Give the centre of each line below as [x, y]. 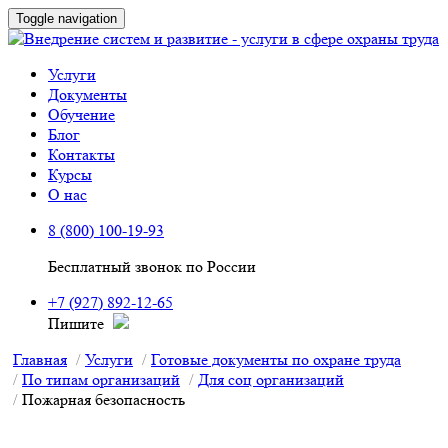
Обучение [81, 114]
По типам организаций [101, 379]
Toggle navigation [66, 18]
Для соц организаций [271, 379]
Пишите [78, 323]
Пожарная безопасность [103, 399]
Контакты [81, 154]
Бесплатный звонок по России [152, 266]
